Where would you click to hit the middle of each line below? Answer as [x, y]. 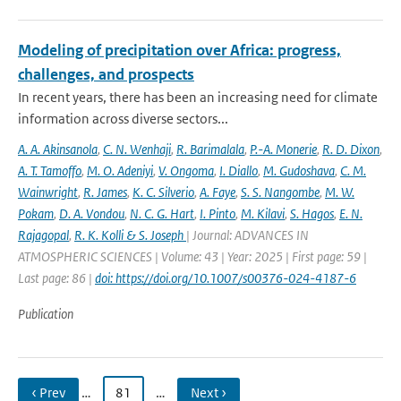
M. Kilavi [263, 213]
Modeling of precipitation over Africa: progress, [179, 50]
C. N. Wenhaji [137, 149]
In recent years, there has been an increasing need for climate [198, 97]
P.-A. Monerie [283, 149]
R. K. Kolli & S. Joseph [130, 235]
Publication [46, 314]
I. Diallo [239, 171]
